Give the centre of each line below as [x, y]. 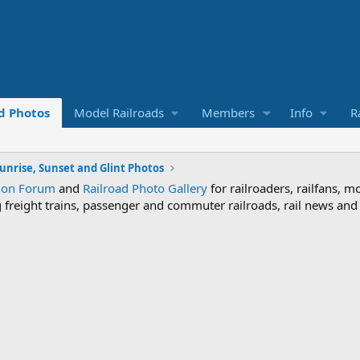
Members [228, 112]
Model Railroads [119, 112]
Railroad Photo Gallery [145, 188]
